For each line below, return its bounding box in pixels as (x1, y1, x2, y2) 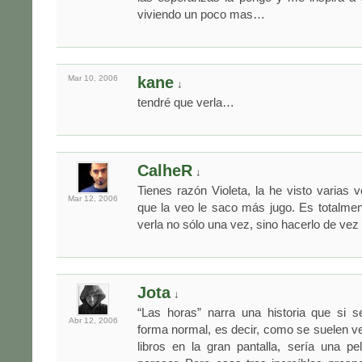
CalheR (137, 162, 192, 180)
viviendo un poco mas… (137, 7, 265, 22)
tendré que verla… (137, 95, 234, 110)
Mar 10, (68, 74, 99, 83)
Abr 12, (68, 316, 99, 326)
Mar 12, (68, 194, 99, 204)
